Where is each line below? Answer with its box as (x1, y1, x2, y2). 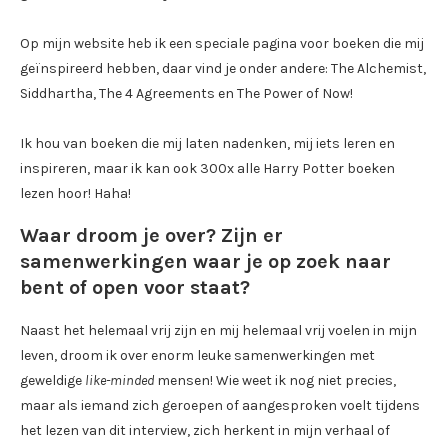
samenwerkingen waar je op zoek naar (20, 249, 391, 273)
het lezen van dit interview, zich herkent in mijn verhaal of (20, 421, 390, 439)
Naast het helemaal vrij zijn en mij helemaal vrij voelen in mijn (20, 321, 417, 339)
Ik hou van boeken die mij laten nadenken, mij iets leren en (20, 134, 395, 152)
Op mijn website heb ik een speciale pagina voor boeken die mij (20, 34, 424, 52)
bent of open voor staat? (20, 275, 250, 299)
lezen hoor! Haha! (20, 184, 131, 202)
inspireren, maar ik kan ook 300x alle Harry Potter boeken (20, 159, 395, 177)
